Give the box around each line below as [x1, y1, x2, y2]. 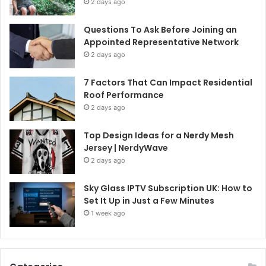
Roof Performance [84, 89, 164, 102]
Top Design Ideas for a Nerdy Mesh [84, 129, 234, 142]
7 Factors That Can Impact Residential [84, 77, 252, 89]
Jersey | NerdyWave [84, 142, 168, 154]
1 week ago [91, 209, 125, 218]
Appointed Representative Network [84, 36, 239, 49]
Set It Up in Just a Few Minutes [84, 195, 214, 207]
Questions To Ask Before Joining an [84, 24, 237, 36]
